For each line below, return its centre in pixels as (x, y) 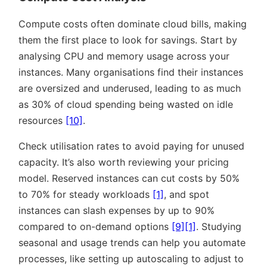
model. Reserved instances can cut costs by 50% (129, 178)
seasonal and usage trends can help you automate (132, 242)
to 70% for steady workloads (86, 194)
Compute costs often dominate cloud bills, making (133, 24)
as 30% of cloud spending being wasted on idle (126, 104)
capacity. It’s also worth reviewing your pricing (124, 162)
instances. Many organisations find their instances (131, 72)
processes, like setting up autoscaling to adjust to (131, 258)
